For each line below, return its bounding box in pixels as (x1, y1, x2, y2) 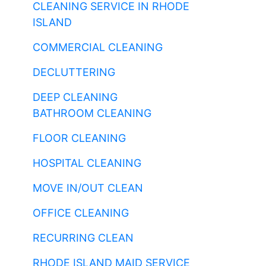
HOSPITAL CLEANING (33, 157, 141, 169)
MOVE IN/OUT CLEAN (33, 182, 143, 194)
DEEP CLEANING (33, 91, 118, 103)
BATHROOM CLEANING (33, 107, 151, 119)
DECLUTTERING (33, 66, 115, 78)
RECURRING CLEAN (33, 232, 134, 244)
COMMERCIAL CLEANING (33, 41, 163, 53)
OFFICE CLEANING (33, 207, 129, 219)
